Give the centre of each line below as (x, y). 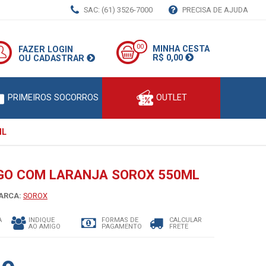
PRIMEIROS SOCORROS (53, 97)
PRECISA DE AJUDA (214, 10)
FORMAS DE (120, 220)
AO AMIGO (44, 227)
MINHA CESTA (181, 49)
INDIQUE (41, 220)
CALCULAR (185, 220)
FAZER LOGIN (46, 50)
